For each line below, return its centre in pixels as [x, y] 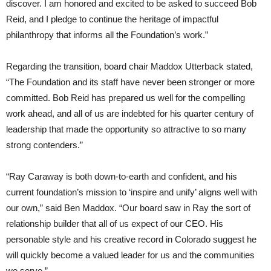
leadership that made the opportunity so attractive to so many [126, 129]
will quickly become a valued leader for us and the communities [130, 255]
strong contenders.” [44, 145]
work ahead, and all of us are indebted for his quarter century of [130, 113]
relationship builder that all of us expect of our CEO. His [115, 223]
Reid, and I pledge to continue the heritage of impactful [112, 19]
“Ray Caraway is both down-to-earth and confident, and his [122, 176]
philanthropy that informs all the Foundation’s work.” [107, 34]
